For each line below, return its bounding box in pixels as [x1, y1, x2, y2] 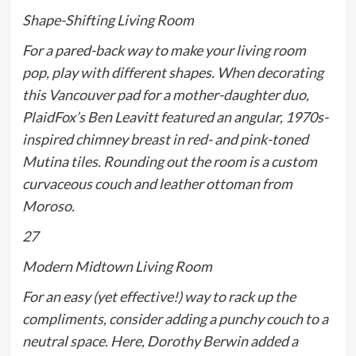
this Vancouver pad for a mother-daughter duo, [21, 86, 309, 104]
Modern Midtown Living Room [21, 257, 212, 276]
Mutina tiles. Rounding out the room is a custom [21, 153, 317, 171]
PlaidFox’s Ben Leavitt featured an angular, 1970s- [21, 108, 328, 126]
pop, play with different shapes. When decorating [21, 64, 323, 82]
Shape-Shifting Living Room [21, 11, 194, 29]
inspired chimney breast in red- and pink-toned [21, 130, 308, 149]
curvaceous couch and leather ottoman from [21, 175, 292, 193]
